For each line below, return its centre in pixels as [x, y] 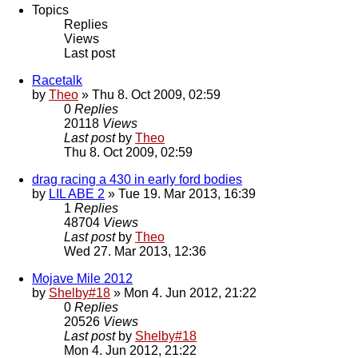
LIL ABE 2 [77, 194]
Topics [50, 10]
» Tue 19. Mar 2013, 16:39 [180, 194]
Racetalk [57, 81]
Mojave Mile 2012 [82, 279]
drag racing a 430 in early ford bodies [137, 180]
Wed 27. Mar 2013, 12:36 [135, 252]
